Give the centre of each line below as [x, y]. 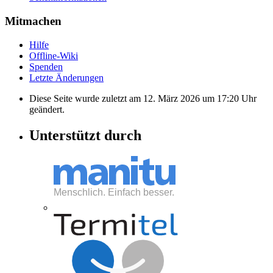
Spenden [46, 66]
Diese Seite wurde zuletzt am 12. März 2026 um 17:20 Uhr [143, 98]
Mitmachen [33, 21]
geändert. [47, 109]
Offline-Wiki [54, 55]
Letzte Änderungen [66, 77]
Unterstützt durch [85, 135]
